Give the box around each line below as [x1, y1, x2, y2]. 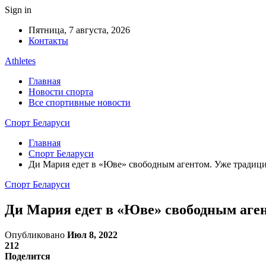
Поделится [5, 251, 50, 261]
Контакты [28, 36, 68, 46]
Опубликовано [5, 229, 67, 240]
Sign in [5, 5, 31, 15]
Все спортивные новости [28, 97, 131, 107]
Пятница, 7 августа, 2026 [28, 25, 130, 35]
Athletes [5, 56, 36, 66]
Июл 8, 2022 [67, 229, 118, 240]
